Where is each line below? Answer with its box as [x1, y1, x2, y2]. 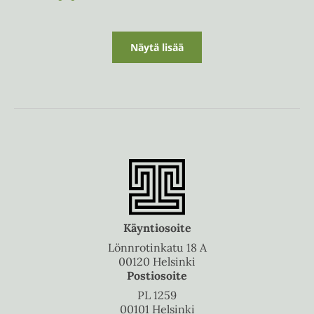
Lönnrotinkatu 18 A [107, 240, 207, 255]
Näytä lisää [130, 41, 184, 55]
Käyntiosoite [123, 221, 191, 235]
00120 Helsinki [118, 254, 196, 269]
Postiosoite [127, 268, 187, 283]
